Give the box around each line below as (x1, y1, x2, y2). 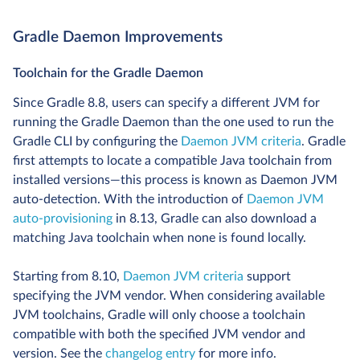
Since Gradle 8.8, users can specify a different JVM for (13, 96, 320, 110)
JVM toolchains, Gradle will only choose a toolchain (13, 309, 305, 322)
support (243, 270, 291, 284)
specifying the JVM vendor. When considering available (13, 289, 325, 303)
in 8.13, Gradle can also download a (112, 212, 317, 226)
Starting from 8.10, (13, 270, 123, 284)
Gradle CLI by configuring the (13, 135, 181, 149)
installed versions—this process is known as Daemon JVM (13, 174, 337, 187)
